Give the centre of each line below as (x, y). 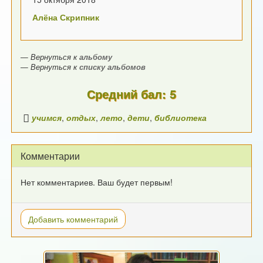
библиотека (181, 118)
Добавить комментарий (73, 219)
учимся (47, 118)
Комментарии (50, 156)
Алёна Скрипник (66, 17)
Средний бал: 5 (131, 94)
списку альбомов (113, 67)
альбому (96, 57)
